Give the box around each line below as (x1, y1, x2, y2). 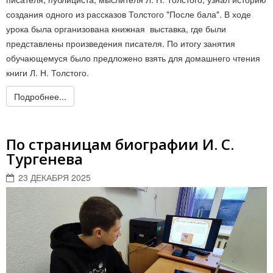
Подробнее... (14, 90, 66, 102)
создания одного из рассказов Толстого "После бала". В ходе (6, 7, 251, 20)
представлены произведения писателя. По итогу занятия (6, 37, 235, 49)
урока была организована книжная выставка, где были (6, 22, 226, 35)
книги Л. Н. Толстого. (6, 66, 89, 79)
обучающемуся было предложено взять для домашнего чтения (6, 51, 260, 64)
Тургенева (6, 148, 83, 169)
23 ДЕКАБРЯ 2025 (18, 171, 91, 183)
